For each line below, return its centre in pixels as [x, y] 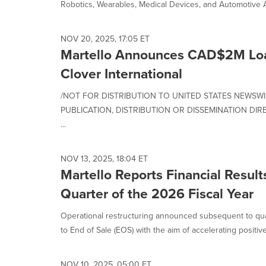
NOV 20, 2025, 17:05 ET [105, 39]
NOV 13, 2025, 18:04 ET [104, 159]
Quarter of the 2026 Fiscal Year [157, 194]
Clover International [121, 74]
